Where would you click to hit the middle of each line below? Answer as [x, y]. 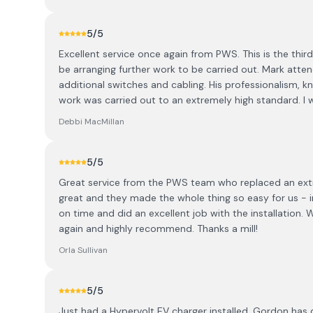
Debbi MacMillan [92, 122]
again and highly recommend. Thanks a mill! [158, 228]
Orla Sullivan [83, 250]
